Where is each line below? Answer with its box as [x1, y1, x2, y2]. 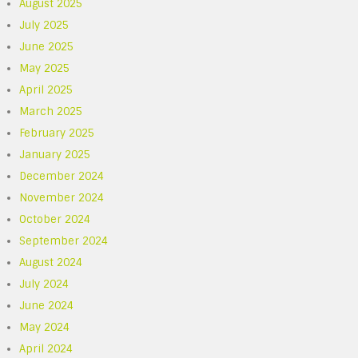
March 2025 [19, 105, 83, 118]
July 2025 [19, 18, 70, 32]
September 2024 [19, 234, 109, 248]
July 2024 [19, 277, 70, 291]
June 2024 [19, 299, 74, 312]
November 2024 [19, 191, 105, 205]
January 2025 [19, 148, 91, 161]
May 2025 [19, 62, 70, 75]
